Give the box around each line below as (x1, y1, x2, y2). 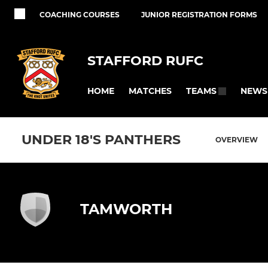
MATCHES (129, 85, 172, 96)
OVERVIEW (215, 135, 258, 145)
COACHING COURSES (39, 10, 120, 19)
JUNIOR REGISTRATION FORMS (141, 10, 257, 19)
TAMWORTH (80, 200, 172, 218)
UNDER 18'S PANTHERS (22, 132, 181, 148)
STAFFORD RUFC (87, 52, 203, 69)
